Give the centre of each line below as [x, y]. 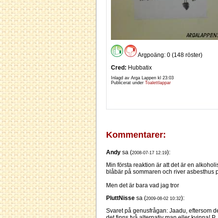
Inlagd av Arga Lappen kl [137, 78]
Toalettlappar [158, 83]
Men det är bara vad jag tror [143, 186]
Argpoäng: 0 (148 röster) [170, 55]
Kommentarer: [136, 135]
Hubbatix [139, 68]
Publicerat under [128, 83]
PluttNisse [120, 198]
